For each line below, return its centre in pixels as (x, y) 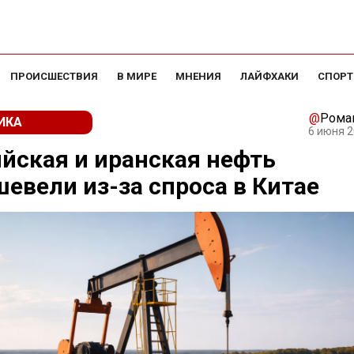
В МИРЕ (137, 76)
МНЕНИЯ (198, 76)
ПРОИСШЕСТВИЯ (54, 76)
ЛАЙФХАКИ (269, 76)
